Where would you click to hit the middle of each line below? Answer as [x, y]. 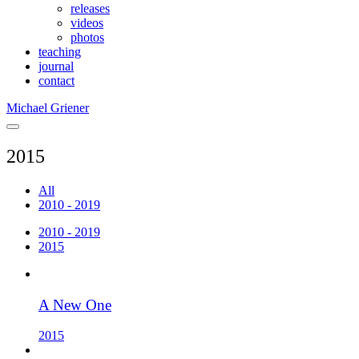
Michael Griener [48, 108]
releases [90, 8]
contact [56, 81]
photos [87, 37]
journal [56, 66]
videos [87, 23]
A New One [75, 305]
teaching [60, 52]
